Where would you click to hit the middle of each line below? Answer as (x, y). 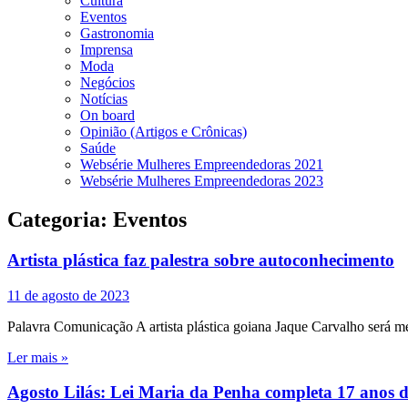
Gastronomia (117, 33)
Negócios (107, 82)
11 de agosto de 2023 (68, 295)
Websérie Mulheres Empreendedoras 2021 (202, 164)
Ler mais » (38, 357)
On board (107, 115)
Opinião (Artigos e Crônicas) (163, 132)
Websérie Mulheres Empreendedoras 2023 (202, 181)
